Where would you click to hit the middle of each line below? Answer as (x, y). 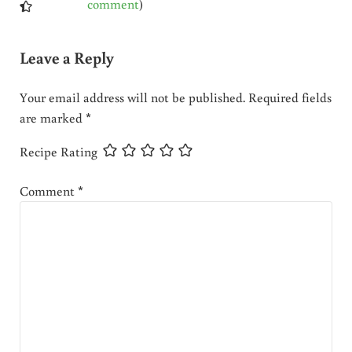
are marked (52, 118)
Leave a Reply (66, 58)
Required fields (290, 98)
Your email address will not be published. (132, 98)
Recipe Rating (58, 152)
